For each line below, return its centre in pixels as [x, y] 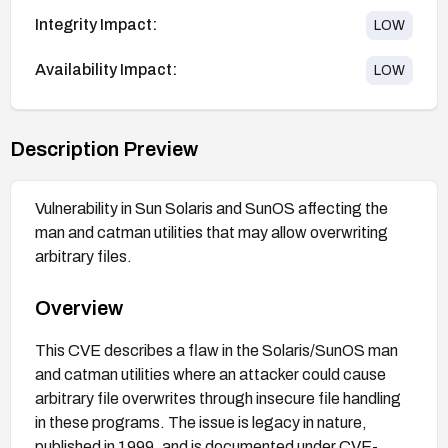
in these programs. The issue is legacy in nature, [201, 422]
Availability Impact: [106, 70]
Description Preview [104, 148]
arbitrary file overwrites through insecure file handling [218, 398]
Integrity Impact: [96, 25]
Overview [79, 307]
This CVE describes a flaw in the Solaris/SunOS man [216, 350]
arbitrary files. [83, 256]
